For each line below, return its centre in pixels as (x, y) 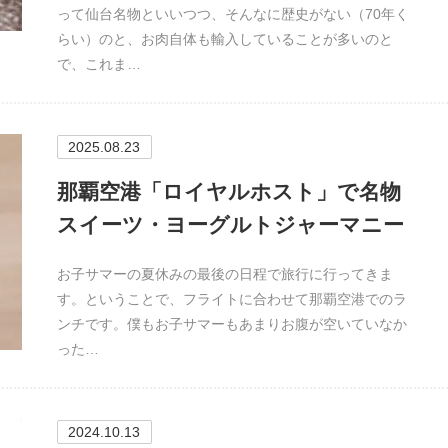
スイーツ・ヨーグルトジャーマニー (230, 224)
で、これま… (98, 63)
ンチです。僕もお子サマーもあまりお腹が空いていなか (231, 324)
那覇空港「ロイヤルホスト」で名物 (228, 191)
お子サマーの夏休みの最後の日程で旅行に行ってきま (224, 274)
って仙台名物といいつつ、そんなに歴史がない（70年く (232, 13)
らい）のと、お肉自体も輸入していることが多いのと (224, 38)
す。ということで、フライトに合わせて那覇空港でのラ (231, 299)
